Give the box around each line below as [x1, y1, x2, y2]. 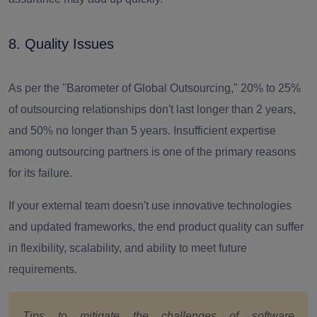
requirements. [8, 263, 77, 275]
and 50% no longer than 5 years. [8, 124, 173, 137]
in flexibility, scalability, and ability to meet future [8, 241, 247, 254]
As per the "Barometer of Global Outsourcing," [8, 81, 241, 94]
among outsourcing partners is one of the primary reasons [8, 145, 296, 158]
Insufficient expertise [173, 124, 276, 137]
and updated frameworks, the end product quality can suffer [8, 220, 304, 233]
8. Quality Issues [8, 35, 114, 52]
